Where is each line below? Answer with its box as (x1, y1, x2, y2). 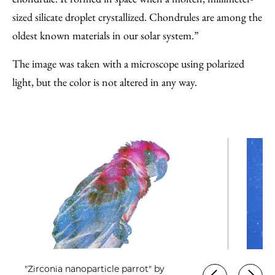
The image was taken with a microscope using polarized (12, 56, 244, 71)
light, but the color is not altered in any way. (12, 75, 197, 89)
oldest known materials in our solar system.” (12, 28, 199, 42)
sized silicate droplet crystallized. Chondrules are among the (12, 10, 262, 24)
